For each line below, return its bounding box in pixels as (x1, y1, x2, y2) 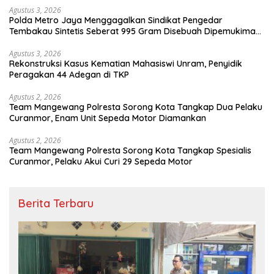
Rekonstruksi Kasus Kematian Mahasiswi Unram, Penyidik (9, 57, 242, 69)
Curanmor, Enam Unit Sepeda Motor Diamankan (9, 112, 206, 124)
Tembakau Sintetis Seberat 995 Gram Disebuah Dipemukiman (9, 25, 261, 37)
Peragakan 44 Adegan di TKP (9, 68, 129, 80)
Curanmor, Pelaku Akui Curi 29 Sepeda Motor (9, 155, 193, 167)
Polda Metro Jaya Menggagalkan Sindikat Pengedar (9, 14, 223, 26)
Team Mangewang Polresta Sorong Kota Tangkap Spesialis (9, 144, 251, 156)
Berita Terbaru (18, 196, 94, 210)
